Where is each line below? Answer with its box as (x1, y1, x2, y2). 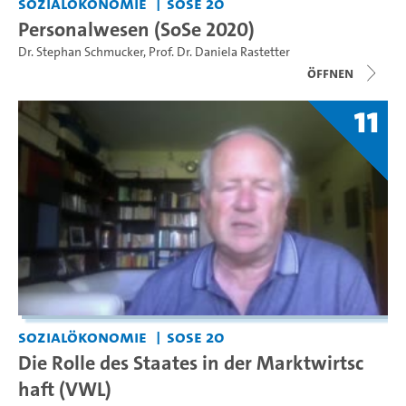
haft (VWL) (18, 374, 111, 402)
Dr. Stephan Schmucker (18, 43, 143, 61)
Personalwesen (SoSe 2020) (18, 14, 255, 43)
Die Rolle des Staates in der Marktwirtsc (18, 348, 363, 376)
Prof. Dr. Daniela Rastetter (149, 43, 290, 61)
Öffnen (307, 63, 353, 82)
